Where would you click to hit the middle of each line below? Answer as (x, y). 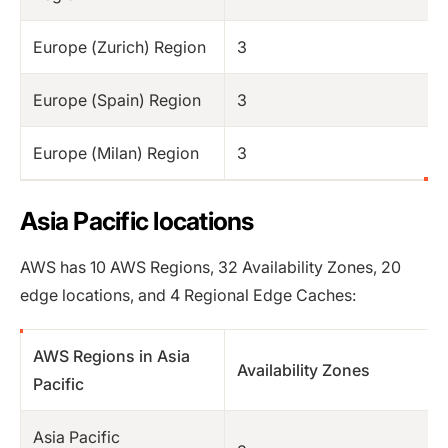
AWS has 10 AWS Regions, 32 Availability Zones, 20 (210, 266)
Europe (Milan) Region (116, 152)
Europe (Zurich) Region (119, 46)
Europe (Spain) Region (117, 99)
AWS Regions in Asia (111, 355)
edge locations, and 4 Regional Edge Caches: (188, 294)
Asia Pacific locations (137, 220)
